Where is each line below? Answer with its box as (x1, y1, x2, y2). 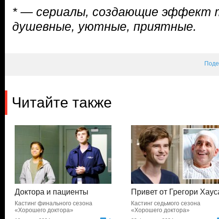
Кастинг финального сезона (15, 200, 92, 207)
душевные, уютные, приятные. (12, 20, 197, 33)
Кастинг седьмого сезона (131, 200, 201, 207)
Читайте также (12, 94, 112, 110)
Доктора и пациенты (15, 188, 88, 196)
